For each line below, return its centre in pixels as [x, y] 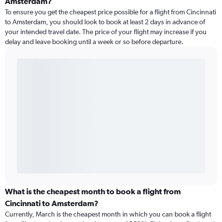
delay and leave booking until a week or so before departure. [94, 42]
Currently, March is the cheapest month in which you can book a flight [108, 214]
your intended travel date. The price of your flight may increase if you [106, 32]
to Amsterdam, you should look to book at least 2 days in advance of [105, 22]
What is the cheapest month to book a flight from [93, 192]
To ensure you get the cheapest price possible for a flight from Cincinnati [111, 12]
